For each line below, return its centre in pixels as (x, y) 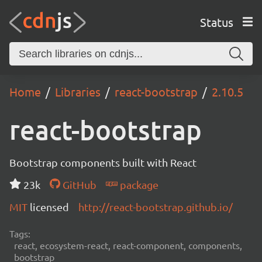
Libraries (78, 92)
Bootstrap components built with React (103, 162)
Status (216, 22)
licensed (49, 207)
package (138, 185)
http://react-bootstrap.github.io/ (156, 207)
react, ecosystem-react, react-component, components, (128, 245)
